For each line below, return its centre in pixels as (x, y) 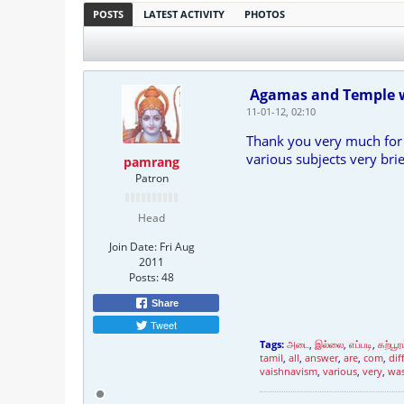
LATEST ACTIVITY (184, 14)
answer (321, 358)
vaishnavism (289, 371)
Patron (151, 178)
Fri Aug (177, 247)
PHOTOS (265, 14)
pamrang (151, 162)
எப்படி (361, 344)
